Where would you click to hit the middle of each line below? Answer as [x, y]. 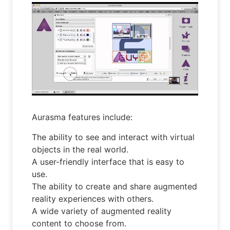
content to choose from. [79, 223]
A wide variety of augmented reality [102, 211]
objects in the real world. [80, 149]
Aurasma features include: [82, 117]
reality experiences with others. [93, 198]
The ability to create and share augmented [115, 186]
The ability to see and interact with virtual [113, 137]
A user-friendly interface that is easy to [108, 161]
